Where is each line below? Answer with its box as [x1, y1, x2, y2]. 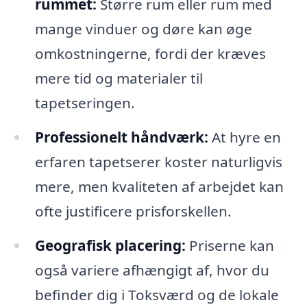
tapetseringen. [34, 93, 135, 112]
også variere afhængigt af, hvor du [34, 260, 269, 280]
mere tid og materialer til [34, 68, 203, 88]
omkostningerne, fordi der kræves [34, 43, 266, 63]
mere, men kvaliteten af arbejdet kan [34, 176, 284, 196]
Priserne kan [185, 235, 274, 255]
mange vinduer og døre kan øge [34, 19, 252, 38]
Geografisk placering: [34, 235, 186, 255]
